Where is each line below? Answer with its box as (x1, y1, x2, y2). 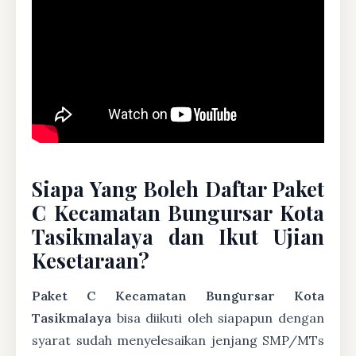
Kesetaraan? (32, 246, 149, 273)
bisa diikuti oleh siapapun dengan (111, 310, 324, 326)
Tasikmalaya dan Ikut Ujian (32, 222, 324, 250)
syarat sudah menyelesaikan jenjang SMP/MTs (32, 332, 324, 348)
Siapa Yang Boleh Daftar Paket (32, 175, 324, 202)
